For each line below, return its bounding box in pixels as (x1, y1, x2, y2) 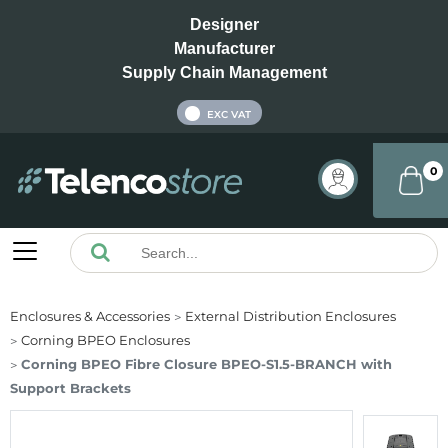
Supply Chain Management (121, 64, 327, 81)
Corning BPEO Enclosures (21, 332, 190, 349)
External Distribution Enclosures (185, 308, 396, 325)
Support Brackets (10, 380, 131, 397)
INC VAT (135, 107, 177, 121)
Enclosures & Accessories (10, 308, 170, 325)
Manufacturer (173, 40, 275, 57)
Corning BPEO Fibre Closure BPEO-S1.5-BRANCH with (21, 356, 392, 373)
